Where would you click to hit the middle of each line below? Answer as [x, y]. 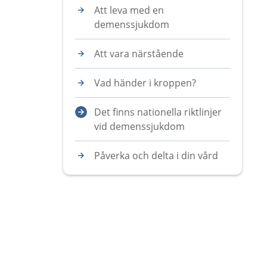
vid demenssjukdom [139, 126]
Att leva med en [129, 10]
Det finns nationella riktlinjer [158, 112]
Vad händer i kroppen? [145, 83]
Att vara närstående [139, 54]
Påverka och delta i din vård [156, 156]
